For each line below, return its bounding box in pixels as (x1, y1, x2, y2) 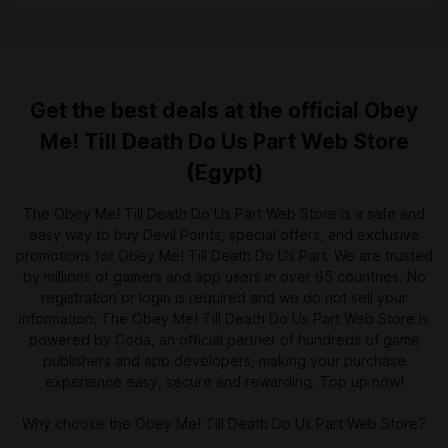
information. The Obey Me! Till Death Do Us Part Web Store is (19, 310, 429, 327)
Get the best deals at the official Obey (30, 98, 418, 123)
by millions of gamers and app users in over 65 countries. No (22, 268, 426, 285)
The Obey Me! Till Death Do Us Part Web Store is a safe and (23, 205, 425, 222)
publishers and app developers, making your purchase (42, 352, 406, 369)
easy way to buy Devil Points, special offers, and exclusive (28, 226, 420, 243)
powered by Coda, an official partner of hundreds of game (28, 331, 420, 348)
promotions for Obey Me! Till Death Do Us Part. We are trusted (15, 247, 433, 264)
